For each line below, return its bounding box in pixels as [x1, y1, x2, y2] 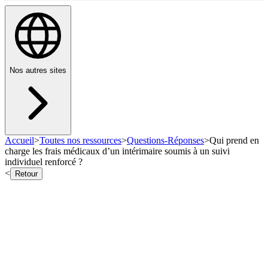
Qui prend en [209, 135, 259, 146]
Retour [15, 169, 38, 179]
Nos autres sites [10, 66, 66, 75]
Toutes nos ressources [39, 135, 121, 146]
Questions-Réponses [127, 135, 204, 146]
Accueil [5, 135, 34, 146]
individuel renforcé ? [5, 157, 83, 167]
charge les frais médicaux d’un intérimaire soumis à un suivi [5, 146, 230, 157]
